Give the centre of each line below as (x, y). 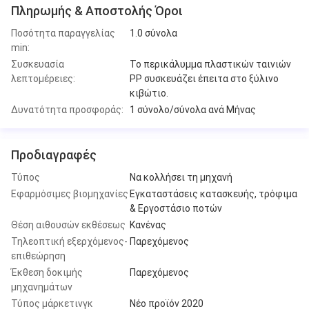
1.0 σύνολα (153, 33)
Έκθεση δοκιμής (47, 272)
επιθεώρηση (38, 256)
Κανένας (148, 225)
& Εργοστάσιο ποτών (176, 208)
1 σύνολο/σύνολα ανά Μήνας (193, 109)
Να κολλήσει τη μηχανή (181, 177)
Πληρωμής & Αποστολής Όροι (97, 10)
